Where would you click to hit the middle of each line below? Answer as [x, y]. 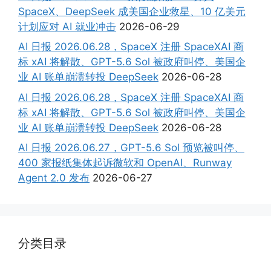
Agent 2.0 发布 [54, 178]
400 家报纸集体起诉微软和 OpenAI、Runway [125, 163]
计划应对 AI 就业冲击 [67, 26]
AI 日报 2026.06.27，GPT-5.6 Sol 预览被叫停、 [131, 148]
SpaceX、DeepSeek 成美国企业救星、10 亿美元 [132, 11]
